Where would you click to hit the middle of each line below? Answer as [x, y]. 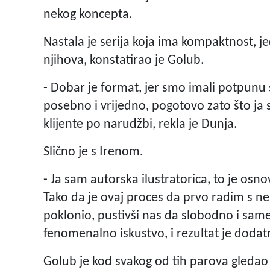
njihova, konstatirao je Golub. [124, 61]
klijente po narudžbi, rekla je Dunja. [140, 125]
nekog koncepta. [88, 15]
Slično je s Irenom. [93, 152]
